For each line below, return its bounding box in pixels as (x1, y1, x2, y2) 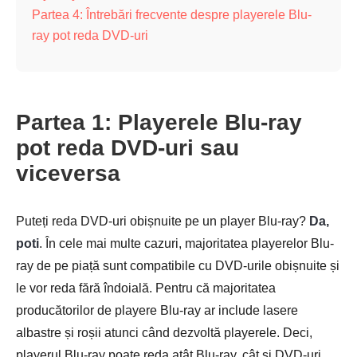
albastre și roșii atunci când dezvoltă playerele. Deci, (16, 326, 312, 339)
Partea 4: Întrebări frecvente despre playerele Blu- (32, 8, 312, 22)
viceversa (16, 161, 120, 186)
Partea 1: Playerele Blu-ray (16, 110, 302, 135)
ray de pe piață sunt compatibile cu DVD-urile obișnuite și (16, 259, 339, 273)
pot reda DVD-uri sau (16, 135, 239, 160)
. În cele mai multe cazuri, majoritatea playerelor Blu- (39, 237, 334, 250)
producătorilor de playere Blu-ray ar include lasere (16, 304, 298, 317)
